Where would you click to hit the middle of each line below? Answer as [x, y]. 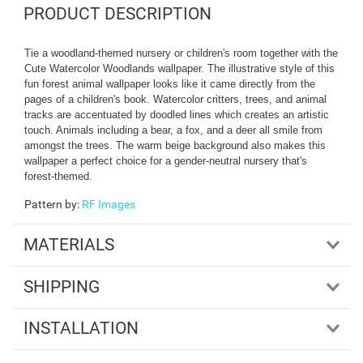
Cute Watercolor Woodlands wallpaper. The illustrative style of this [179, 69]
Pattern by [51, 205]
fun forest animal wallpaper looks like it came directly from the [170, 84]
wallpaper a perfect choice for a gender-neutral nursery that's [166, 161]
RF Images [109, 205]
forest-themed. [58, 177]
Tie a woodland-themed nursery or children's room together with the [181, 53]
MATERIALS [68, 245]
